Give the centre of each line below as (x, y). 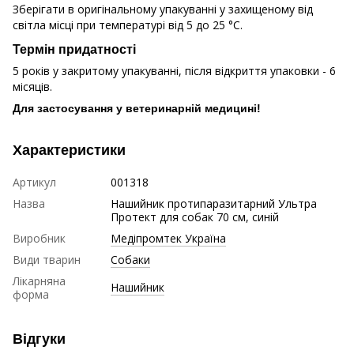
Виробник (39, 239)
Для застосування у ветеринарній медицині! (137, 109)
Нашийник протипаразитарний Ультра (214, 204)
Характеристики (69, 151)
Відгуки (39, 339)
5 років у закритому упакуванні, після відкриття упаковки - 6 (174, 71)
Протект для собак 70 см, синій (195, 217)
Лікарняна (39, 281)
